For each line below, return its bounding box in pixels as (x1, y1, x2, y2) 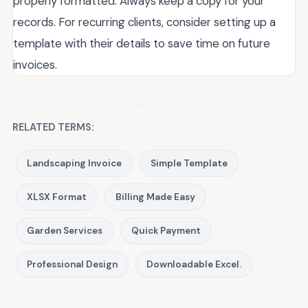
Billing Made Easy (115, 191, 195, 203)
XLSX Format (27, 191, 87, 203)
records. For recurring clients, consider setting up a (13, 14, 276, 30)
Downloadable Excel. (146, 258, 241, 271)
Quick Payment (131, 225, 201, 237)
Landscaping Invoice (27, 157, 122, 170)
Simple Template (151, 157, 228, 170)
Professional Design (27, 258, 118, 271)
